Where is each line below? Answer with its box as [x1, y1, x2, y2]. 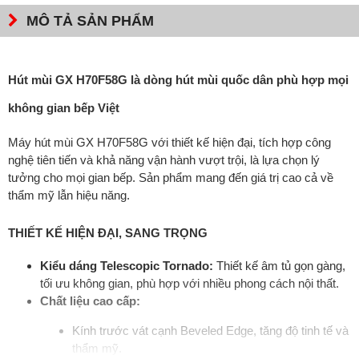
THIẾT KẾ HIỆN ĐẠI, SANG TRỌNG [8, 225, 208, 240]
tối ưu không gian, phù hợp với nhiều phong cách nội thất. [40, 276, 339, 290]
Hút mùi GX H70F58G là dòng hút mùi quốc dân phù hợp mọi [8, 73, 349, 87]
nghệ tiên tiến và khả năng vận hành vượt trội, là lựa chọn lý [8, 152, 320, 167]
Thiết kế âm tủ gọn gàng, [213, 258, 345, 272]
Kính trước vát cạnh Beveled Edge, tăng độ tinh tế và [72, 324, 349, 338]
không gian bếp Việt [8, 101, 119, 115]
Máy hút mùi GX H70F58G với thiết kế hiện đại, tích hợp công [8, 135, 331, 149]
